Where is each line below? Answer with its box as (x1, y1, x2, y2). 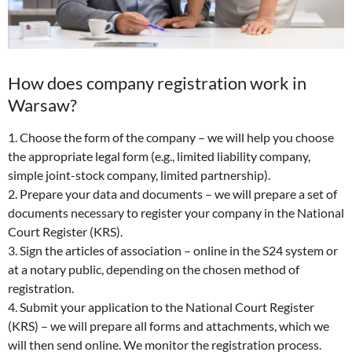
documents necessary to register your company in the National (8, 205, 344, 221)
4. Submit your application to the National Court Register (8, 299, 314, 315)
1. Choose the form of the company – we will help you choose (8, 130, 334, 145)
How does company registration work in (8, 72, 306, 94)
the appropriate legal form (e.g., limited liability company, (8, 148, 310, 164)
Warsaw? (8, 94, 77, 116)
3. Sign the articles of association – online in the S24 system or (8, 243, 338, 258)
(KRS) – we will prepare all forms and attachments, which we (8, 318, 329, 334)
